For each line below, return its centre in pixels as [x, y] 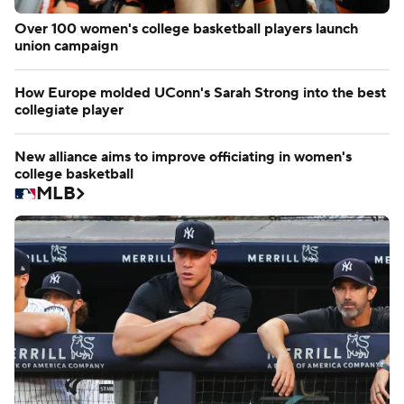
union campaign [66, 46]
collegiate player [69, 110]
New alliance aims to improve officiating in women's [183, 156]
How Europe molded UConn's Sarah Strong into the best [200, 92]
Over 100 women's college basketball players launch [186, 28]
